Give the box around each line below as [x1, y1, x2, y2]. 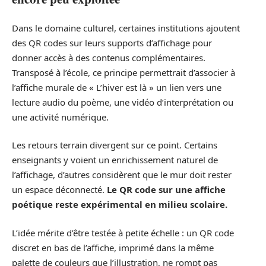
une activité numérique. [12, 110, 109, 123]
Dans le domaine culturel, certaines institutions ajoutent [12, 21, 240, 34]
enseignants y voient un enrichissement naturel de [12, 154, 218, 166]
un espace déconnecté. [12, 183, 107, 196]
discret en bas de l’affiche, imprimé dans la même [12, 241, 214, 254]
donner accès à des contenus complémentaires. [12, 51, 205, 64]
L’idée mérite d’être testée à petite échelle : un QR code [12, 226, 234, 239]
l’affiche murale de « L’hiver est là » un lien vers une [12, 81, 221, 93]
